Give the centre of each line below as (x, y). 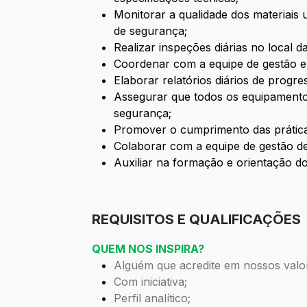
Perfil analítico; (152, 298)
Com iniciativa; (151, 282)
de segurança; (151, 31)
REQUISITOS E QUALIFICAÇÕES (197, 220)
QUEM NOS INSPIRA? (148, 249)
